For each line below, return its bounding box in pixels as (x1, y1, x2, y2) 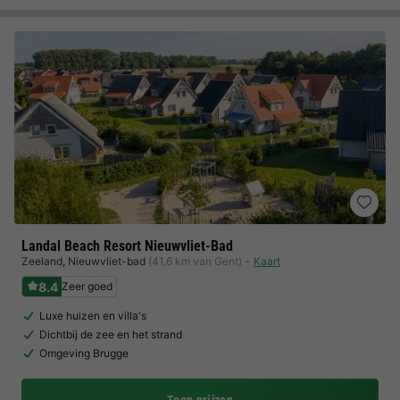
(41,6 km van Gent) (148, 254, 242, 268)
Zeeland (21, 254, 62, 268)
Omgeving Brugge (39, 346, 129, 360)
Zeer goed (62, 279, 112, 293)
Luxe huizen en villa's (39, 309, 146, 322)
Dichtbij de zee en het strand (39, 328, 182, 341)
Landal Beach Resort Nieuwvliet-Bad (21, 237, 233, 254)
